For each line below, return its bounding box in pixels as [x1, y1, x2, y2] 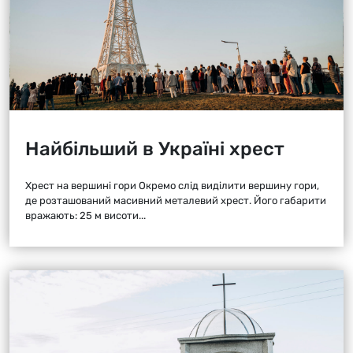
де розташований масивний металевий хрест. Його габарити [25, 194, 326, 206]
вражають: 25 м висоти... [25, 209, 146, 221]
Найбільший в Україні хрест [25, 137, 284, 160]
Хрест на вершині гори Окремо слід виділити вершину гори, [25, 179, 319, 191]
